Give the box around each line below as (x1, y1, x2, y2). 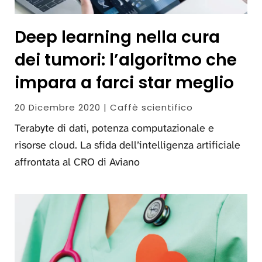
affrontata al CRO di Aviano (15, 155, 140, 170)
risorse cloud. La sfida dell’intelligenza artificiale (15, 138, 240, 153)
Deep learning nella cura (15, 26, 220, 49)
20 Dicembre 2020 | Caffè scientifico (15, 101, 193, 114)
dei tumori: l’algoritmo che (15, 49, 237, 72)
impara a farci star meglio (15, 71, 234, 95)
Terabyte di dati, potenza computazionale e (15, 121, 214, 136)
